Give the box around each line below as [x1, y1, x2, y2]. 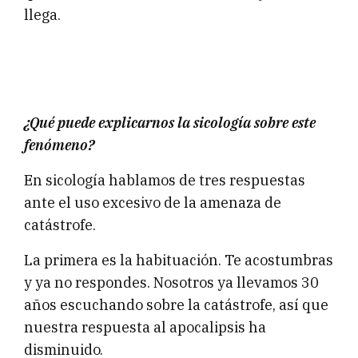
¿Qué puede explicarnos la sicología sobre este [24, 113, 316, 132]
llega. [24, 6, 61, 25]
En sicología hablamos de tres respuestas [24, 170, 305, 189]
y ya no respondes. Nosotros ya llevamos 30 [24, 272, 319, 292]
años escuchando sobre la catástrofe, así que [24, 295, 328, 314]
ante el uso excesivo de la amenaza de [24, 193, 281, 212]
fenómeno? [24, 135, 94, 154]
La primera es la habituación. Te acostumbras [24, 250, 333, 269]
